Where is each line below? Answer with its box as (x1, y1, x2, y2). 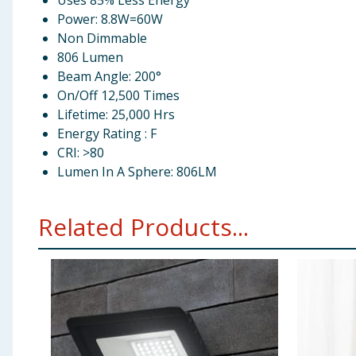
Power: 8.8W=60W (57, 10, 163, 28)
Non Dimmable (57, 29, 147, 47)
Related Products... (38, 211, 249, 243)
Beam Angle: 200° (57, 68, 161, 85)
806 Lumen (57, 48, 123, 66)
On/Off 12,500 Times (57, 87, 180, 104)
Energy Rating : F (57, 125, 157, 142)
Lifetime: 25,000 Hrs (57, 106, 175, 123)
